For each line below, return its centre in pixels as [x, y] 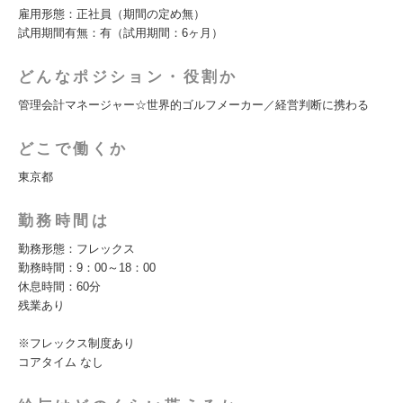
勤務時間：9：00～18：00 [87, 268]
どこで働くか [73, 149]
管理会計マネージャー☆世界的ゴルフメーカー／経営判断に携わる [193, 105]
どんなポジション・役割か [128, 77]
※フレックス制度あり [76, 343]
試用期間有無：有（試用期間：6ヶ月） [121, 33]
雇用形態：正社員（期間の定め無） [112, 14]
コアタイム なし [61, 362]
